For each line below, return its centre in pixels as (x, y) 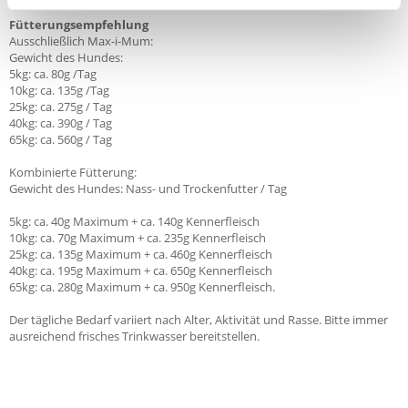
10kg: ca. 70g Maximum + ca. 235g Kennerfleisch (138, 238)
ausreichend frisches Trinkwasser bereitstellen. (134, 336)
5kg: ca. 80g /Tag (53, 74)
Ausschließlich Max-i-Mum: (81, 41)
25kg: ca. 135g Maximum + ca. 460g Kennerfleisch (141, 254)
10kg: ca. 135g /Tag (59, 90)
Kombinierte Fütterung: (73, 172)
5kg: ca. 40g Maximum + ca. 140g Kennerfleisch (134, 221)
